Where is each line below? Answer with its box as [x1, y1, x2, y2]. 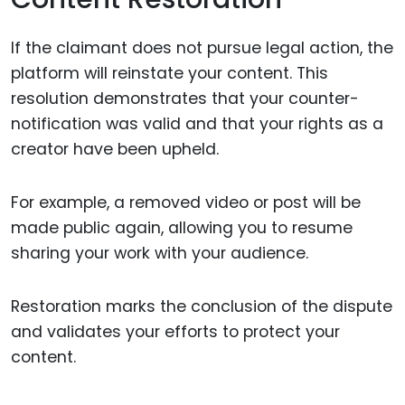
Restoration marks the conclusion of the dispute [11, 295, 392, 317]
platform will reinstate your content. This [11, 62, 328, 85]
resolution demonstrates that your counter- [11, 88, 359, 110]
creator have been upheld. [11, 138, 219, 161]
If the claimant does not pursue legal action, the [11, 37, 393, 60]
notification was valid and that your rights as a [11, 113, 383, 136]
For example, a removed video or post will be [11, 192, 361, 214]
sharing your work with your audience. [11, 242, 308, 265]
